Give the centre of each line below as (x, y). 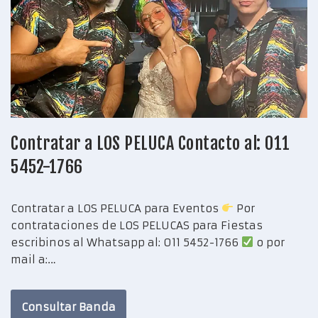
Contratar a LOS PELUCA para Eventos (116, 208)
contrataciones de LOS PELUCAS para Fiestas (137, 225)
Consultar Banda (68, 307)
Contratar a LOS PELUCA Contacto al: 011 (150, 143)
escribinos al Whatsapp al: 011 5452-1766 (126, 242)
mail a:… (35, 259)
